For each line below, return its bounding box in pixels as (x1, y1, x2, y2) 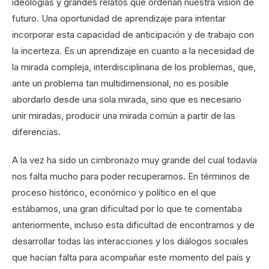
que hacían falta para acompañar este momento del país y (12, 252, 250, 264)
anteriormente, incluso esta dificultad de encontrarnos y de (12, 219, 255, 231)
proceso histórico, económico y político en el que (12, 187, 216, 199)
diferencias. (12, 126, 61, 138)
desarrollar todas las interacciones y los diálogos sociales (12, 235, 249, 247)
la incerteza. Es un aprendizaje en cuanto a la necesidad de (12, 45, 255, 57)
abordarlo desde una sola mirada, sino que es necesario (12, 94, 241, 106)
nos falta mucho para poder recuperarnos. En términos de (12, 171, 250, 183)
